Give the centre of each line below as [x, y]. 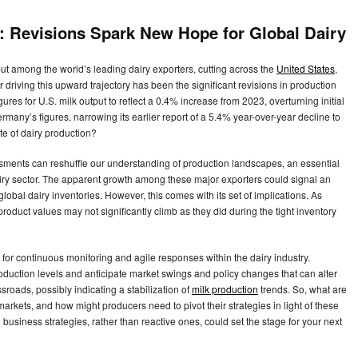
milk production [225, 289]
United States [306, 69]
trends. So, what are [302, 289]
